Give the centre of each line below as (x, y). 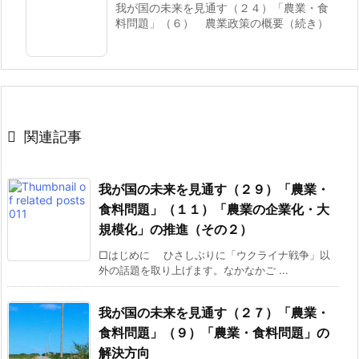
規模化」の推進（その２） (175, 230)
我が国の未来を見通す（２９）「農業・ (214, 190)
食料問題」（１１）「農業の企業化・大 (214, 210)
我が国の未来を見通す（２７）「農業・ (214, 313)
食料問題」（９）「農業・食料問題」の (214, 333)
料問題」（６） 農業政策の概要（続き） (222, 23)
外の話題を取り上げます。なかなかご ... (194, 270)
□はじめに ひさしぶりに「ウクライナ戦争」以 (214, 255)
